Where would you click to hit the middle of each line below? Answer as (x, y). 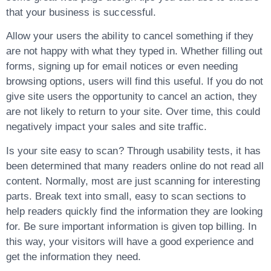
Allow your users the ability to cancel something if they (130, 36)
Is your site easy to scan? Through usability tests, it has (134, 151)
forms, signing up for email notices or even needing (122, 67)
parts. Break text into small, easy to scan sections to (126, 196)
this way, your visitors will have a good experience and (130, 241)
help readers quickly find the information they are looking (135, 211)
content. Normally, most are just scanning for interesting (133, 181)
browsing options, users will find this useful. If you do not (135, 82)
